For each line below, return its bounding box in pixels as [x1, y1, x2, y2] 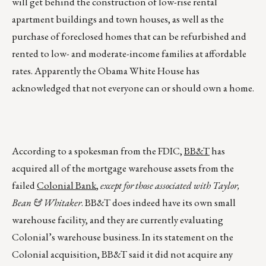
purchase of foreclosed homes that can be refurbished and [12, 30, 246, 43]
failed [12, 179, 37, 192]
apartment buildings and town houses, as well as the [12, 12, 224, 26]
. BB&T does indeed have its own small [81, 196, 236, 210]
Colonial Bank [37, 179, 96, 192]
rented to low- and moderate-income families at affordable [12, 47, 246, 61]
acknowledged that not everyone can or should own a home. [12, 81, 254, 95]
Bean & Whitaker [12, 196, 81, 210]
